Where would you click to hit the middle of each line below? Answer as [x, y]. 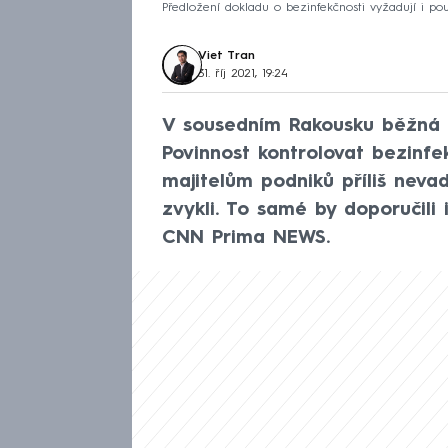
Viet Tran [227, 55]
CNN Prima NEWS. [246, 238]
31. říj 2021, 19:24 [243, 73]
